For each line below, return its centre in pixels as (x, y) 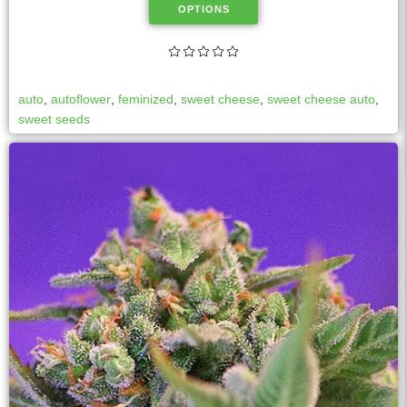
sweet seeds (54, 119)
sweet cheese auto (321, 99)
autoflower (81, 99)
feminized (146, 99)
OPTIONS (203, 10)
